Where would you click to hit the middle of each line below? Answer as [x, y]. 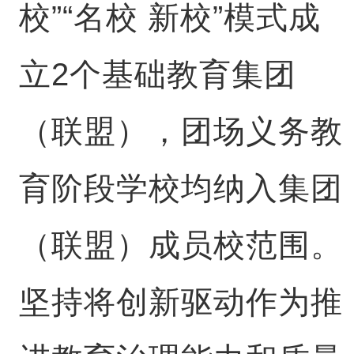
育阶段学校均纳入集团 [181, 188]
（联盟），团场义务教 [181, 131]
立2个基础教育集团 [157, 74]
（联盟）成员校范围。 [181, 245]
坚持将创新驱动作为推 [181, 302]
